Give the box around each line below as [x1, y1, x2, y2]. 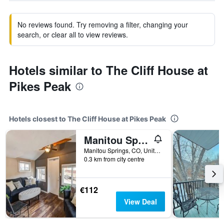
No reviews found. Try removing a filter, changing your [17, 19, 188, 29]
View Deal [123, 196, 157, 206]
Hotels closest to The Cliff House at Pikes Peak [9, 114, 166, 123]
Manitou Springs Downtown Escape [138, 132, 148, 147]
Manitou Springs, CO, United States [154, 146, 160, 154]
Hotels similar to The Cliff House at [9, 61, 208, 78]
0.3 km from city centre [84, 154, 144, 163]
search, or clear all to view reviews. [17, 29, 128, 39]
